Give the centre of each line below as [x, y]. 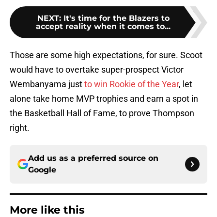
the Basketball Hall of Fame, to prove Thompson [102, 113]
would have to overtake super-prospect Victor [97, 70]
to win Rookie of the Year [132, 84]
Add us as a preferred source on [93, 158]
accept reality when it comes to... [103, 27]
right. [20, 128]
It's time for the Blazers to [116, 18]
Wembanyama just [47, 84]
